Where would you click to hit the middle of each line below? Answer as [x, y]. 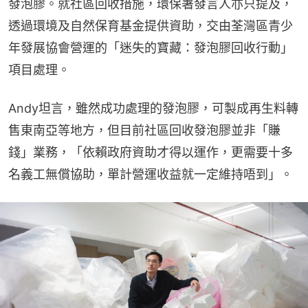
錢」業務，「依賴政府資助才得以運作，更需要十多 [151, 153]
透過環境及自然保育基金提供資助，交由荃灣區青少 [151, 26]
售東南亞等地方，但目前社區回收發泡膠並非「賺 [144, 131]
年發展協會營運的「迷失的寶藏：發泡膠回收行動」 [151, 48]
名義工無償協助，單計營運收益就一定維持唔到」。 [151, 175]
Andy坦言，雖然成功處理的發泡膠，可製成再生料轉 [153, 109]
